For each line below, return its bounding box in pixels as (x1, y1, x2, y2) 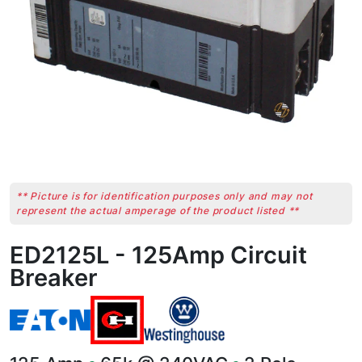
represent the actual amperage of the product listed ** (16, 204, 300, 217)
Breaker (10, 263, 98, 292)
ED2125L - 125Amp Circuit (10, 241, 307, 269)
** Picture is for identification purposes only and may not (16, 190, 313, 202)
